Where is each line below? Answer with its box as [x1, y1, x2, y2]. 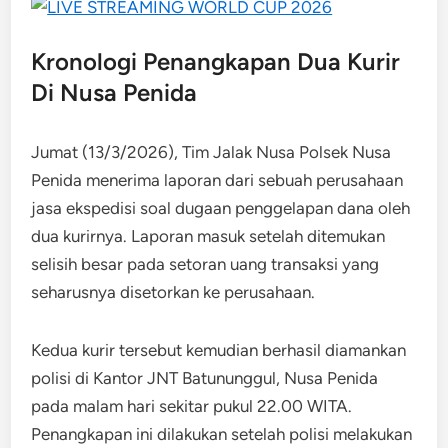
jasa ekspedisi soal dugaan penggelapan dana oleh [31, 198, 411, 218]
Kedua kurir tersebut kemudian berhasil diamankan [31, 340, 407, 360]
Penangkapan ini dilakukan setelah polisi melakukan [31, 424, 413, 444]
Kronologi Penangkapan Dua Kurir [31, 47, 401, 76]
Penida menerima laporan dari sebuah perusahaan [31, 170, 404, 190]
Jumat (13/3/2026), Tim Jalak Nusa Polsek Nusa [31, 142, 392, 162]
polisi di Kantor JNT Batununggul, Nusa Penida [31, 368, 379, 388]
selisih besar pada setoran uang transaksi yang [31, 254, 380, 274]
